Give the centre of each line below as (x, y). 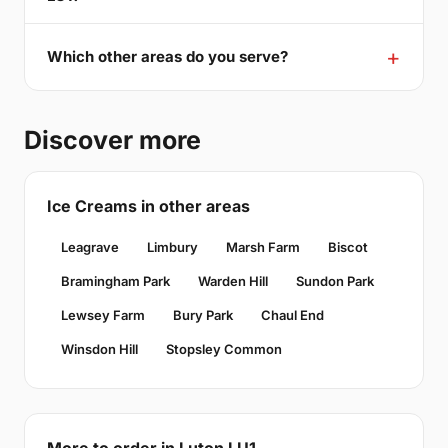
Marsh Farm (263, 246)
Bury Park (203, 314)
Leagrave (90, 246)
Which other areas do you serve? (167, 57)
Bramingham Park (115, 280)
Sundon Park (335, 280)
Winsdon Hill (99, 348)
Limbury (172, 246)
